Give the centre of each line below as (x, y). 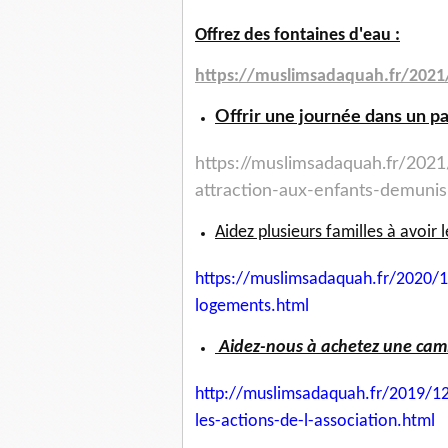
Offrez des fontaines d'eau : (297, 36)
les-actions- (237, 422)
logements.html (252, 307)
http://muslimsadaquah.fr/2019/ (313, 395)
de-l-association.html (357, 422)
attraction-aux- (254, 191)
